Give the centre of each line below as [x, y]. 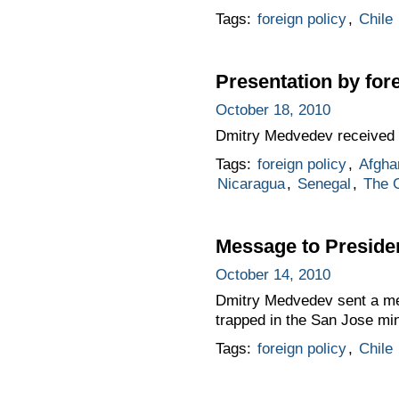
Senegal [324, 184]
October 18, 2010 [273, 110]
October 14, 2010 [273, 275]
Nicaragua [251, 184]
